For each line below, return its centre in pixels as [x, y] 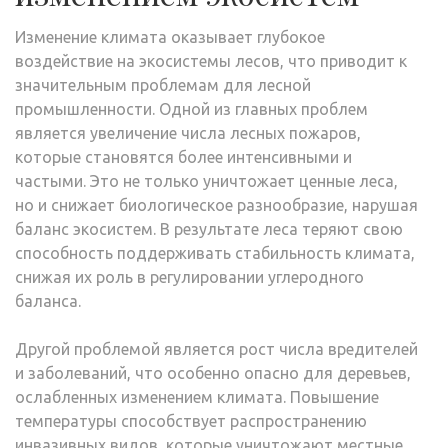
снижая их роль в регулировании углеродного [189, 276]
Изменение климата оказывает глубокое [170, 36]
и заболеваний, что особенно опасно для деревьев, [213, 372]
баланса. [48, 300]
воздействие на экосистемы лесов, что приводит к [211, 60]
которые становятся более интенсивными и [183, 156]
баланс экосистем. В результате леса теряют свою [209, 228]
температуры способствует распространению [191, 420]
